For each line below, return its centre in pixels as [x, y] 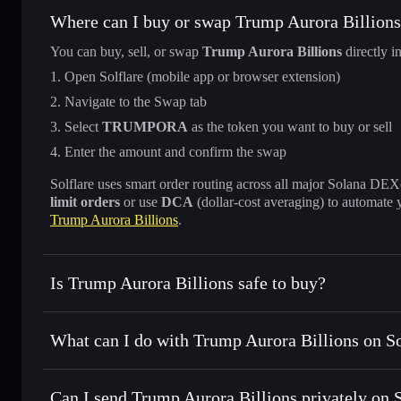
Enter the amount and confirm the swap [175, 151]
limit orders [85, 201]
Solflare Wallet [283, 370]
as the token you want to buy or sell [290, 126]
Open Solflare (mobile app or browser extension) [202, 76]
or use [141, 201]
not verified [240, 312]
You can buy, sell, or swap [126, 51]
